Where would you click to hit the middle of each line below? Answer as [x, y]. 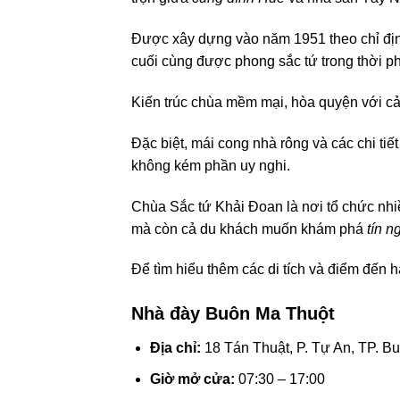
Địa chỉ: [175, 348]
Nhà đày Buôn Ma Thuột [233, 314]
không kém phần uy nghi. [211, 165]
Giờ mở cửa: [192, 379]
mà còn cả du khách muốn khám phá [249, 229]
